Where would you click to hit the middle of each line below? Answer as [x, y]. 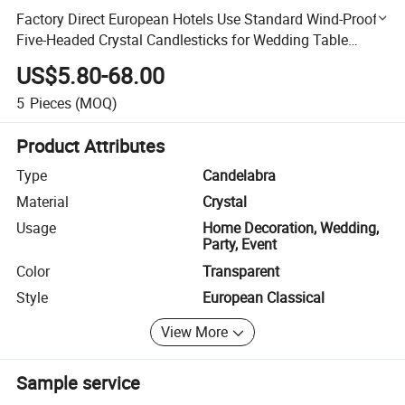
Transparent [241, 271]
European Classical [264, 298]
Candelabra [239, 175]
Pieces [50, 103]
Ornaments [52, 60]
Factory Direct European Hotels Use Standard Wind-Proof [198, 19]
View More [195, 332]
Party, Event [240, 245]
